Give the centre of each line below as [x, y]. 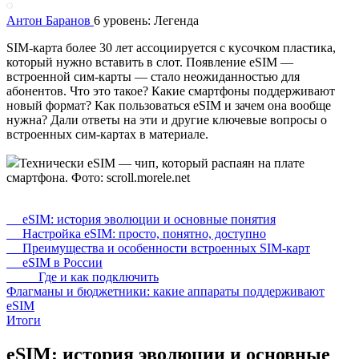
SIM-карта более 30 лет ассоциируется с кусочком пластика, [171, 47]
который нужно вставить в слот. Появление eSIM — [150, 62]
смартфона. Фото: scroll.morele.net [98, 177]
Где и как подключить [83, 276]
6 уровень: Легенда [146, 20]
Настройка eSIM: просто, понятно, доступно [136, 233]
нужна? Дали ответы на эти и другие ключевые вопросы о [167, 119]
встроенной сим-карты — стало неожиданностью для [153, 76]
